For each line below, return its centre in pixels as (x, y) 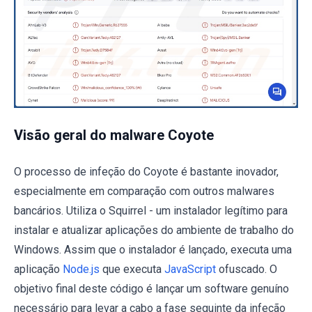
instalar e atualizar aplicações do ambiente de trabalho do (154, 230)
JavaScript (190, 269)
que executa (132, 269)
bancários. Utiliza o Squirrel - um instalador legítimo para (151, 210)
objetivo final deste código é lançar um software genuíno (151, 288)
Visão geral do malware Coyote (114, 135)
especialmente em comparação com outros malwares (144, 191)
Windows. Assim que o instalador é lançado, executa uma (153, 249)
